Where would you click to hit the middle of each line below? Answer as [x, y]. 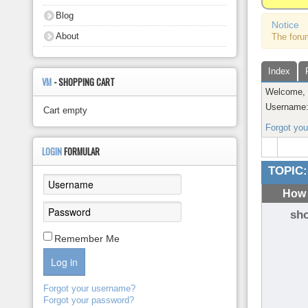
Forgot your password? [89, 300]
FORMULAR [82, 152]
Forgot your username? [90, 288]
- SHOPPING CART [85, 82]
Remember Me [87, 239]
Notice [286, 25]
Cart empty [66, 110]
